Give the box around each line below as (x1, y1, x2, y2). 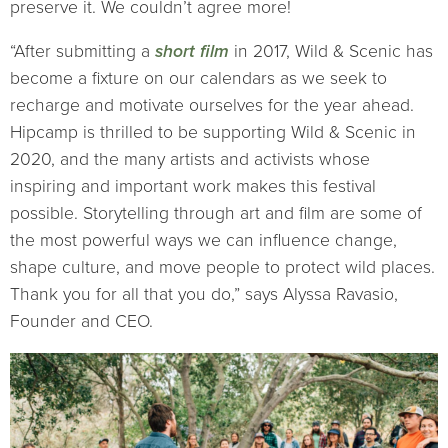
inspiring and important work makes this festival (10, 176, 376, 198)
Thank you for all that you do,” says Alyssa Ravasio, (10, 284, 398, 306)
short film (155, 41, 229, 63)
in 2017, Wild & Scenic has (229, 41, 433, 63)
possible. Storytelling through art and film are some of (10, 203, 422, 225)
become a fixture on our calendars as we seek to (10, 68, 387, 90)
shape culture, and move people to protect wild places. (10, 257, 435, 279)
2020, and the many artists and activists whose (10, 149, 370, 171)
